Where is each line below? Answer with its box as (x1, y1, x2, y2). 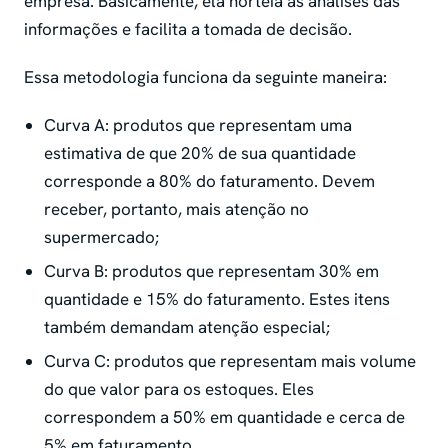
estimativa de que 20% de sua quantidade (44, 142, 356, 165)
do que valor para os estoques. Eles (44, 378, 314, 401)
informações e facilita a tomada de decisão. (24, 18, 352, 41)
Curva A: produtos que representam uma (44, 114, 352, 137)
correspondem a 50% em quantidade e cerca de (44, 406, 405, 429)
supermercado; (44, 226, 159, 249)
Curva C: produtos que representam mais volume (44, 350, 416, 373)
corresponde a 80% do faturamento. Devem (44, 170, 375, 193)
